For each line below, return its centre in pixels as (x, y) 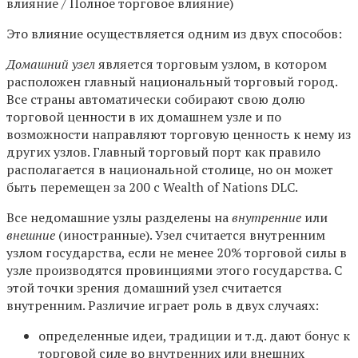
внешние (31, 235)
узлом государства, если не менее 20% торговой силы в (177, 253)
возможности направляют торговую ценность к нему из (179, 135)
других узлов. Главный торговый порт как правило (163, 152)
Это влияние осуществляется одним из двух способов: (174, 34)
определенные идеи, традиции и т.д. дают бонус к (194, 336)
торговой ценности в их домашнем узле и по (144, 117)
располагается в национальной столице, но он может (170, 170)
